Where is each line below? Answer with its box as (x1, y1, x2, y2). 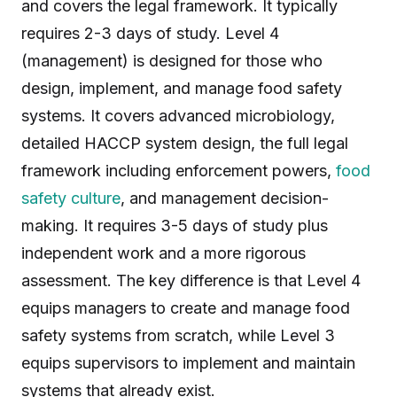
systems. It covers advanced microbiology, (21, 106, 335, 125)
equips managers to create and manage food (21, 299, 350, 317)
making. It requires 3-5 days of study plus (21, 216, 328, 235)
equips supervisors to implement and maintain (21, 354, 355, 372)
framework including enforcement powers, (21, 161, 336, 180)
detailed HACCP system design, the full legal (21, 134, 348, 152)
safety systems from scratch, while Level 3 (21, 326, 335, 345)
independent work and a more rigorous (21, 244, 306, 262)
